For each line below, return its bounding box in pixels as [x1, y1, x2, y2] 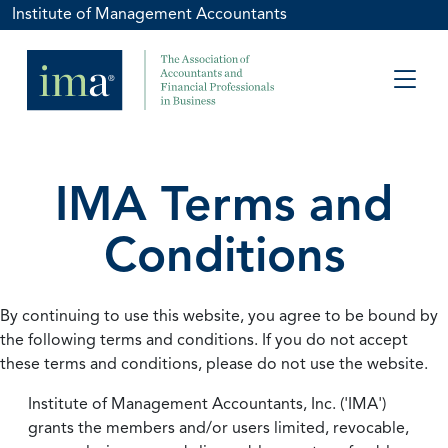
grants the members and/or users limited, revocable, [28, 418, 409, 437]
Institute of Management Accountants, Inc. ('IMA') [28, 394, 386, 413]
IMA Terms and [55, 175, 393, 232]
